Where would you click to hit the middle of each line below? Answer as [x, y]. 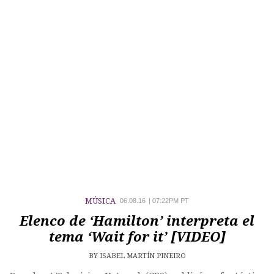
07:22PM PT [170, 201]
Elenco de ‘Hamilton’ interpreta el [137, 221]
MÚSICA [101, 201]
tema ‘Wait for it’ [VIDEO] [137, 237]
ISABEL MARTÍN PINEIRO [143, 256]
